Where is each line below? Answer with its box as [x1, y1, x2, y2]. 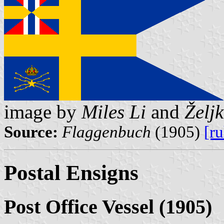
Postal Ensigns [4, 161, 138, 185]
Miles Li [81, 101, 146, 123]
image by [4, 101, 81, 123]
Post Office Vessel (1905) [4, 195, 212, 218]
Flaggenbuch [62, 123, 151, 141]
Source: [4, 123, 58, 141]
